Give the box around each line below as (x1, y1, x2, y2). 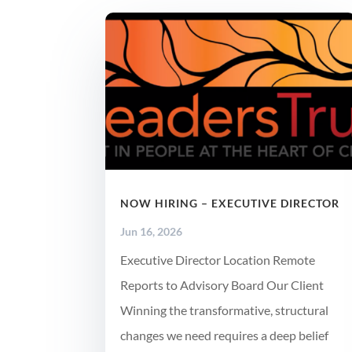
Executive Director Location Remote (120, 252, 316, 268)
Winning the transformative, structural (120, 302, 329, 318)
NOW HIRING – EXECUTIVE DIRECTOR (120, 196, 340, 211)
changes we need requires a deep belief (120, 328, 329, 343)
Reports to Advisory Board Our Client (120, 277, 324, 293)
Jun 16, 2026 (120, 225, 183, 239)
